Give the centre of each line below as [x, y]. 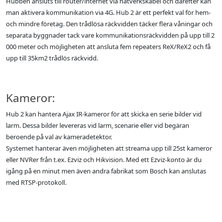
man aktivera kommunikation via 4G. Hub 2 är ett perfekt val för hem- [108, 13]
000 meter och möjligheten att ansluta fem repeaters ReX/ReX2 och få [108, 47]
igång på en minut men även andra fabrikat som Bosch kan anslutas [106, 171]
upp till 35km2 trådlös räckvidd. [52, 58]
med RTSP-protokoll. [36, 183]
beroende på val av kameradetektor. [59, 137]
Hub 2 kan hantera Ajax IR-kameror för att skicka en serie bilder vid [104, 114]
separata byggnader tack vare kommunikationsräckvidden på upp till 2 [110, 35]
